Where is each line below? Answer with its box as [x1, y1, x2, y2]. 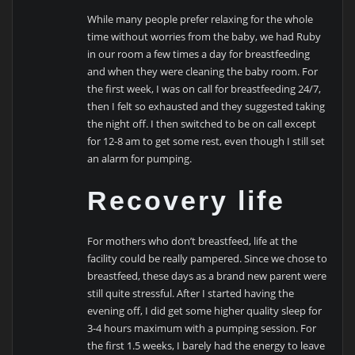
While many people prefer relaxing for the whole [87, 11, 314, 26]
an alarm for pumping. [87, 151, 193, 166]
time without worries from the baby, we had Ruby [87, 29, 322, 44]
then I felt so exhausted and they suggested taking [87, 98, 326, 113]
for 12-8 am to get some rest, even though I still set [87, 133, 326, 148]
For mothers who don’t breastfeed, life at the [87, 234, 298, 249]
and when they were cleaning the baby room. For [87, 63, 319, 78]
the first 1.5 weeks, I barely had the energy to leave [87, 338, 326, 353]
